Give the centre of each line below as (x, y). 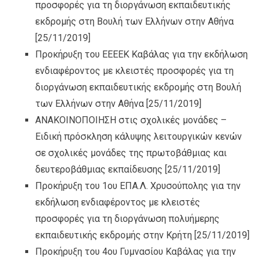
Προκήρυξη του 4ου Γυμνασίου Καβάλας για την (136, 251)
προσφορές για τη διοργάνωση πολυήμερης (127, 218)
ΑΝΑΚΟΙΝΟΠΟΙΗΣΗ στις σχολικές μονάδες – (131, 120)
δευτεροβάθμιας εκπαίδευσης (99, 169)
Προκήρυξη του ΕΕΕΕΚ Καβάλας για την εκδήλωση (141, 54)
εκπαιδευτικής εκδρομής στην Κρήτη (114, 235)
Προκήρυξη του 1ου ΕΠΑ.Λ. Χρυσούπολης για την (138, 186)
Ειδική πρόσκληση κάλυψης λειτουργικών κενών (139, 136)
